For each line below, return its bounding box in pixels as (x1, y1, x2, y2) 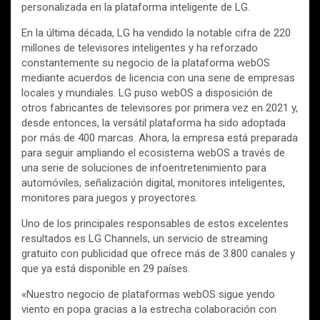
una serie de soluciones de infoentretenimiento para (21, 161, 266, 174)
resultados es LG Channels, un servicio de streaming (21, 231, 268, 245)
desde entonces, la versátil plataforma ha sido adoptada (21, 116, 286, 129)
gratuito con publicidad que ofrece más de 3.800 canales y (21, 246, 295, 260)
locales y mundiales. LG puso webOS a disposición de (21, 86, 273, 99)
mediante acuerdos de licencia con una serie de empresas (21, 71, 295, 84)
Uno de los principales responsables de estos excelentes (21, 216, 289, 230)
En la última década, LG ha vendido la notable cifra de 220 (21, 26, 291, 39)
